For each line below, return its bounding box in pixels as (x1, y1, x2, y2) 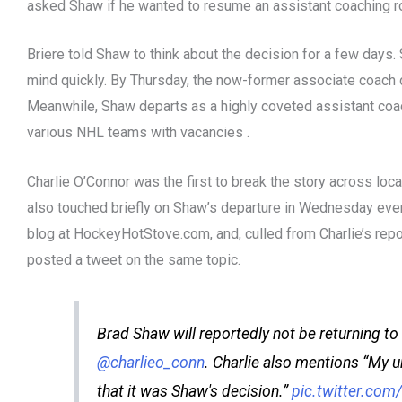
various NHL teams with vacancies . (27, 124, 249, 142)
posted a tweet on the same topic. (27, 250, 240, 268)
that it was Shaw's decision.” (96, 381, 292, 400)
